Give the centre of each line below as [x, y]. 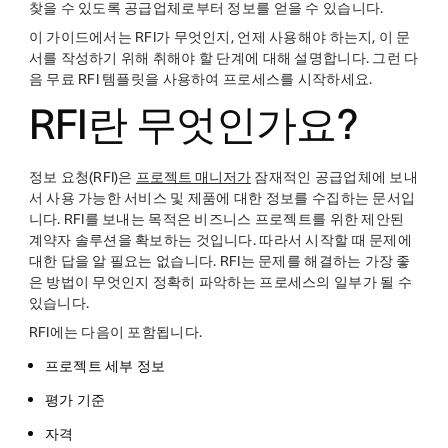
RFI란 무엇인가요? [193, 124]
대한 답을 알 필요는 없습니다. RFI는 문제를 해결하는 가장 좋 [219, 261]
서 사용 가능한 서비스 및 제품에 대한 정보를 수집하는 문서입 [222, 198]
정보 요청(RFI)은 [82, 177]
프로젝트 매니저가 [194, 177]
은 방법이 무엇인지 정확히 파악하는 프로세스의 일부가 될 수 [220, 282]
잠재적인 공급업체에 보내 [334, 177]
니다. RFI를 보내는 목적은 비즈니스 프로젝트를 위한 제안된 [216, 219]
